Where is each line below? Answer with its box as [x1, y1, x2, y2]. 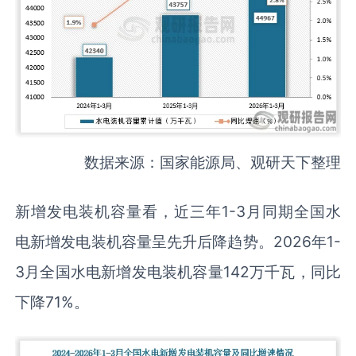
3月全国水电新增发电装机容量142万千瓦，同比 [15, 262, 341, 282]
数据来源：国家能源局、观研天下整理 [83, 153, 341, 172]
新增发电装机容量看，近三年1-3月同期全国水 [15, 202, 341, 222]
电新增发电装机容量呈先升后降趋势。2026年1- [15, 232, 341, 252]
